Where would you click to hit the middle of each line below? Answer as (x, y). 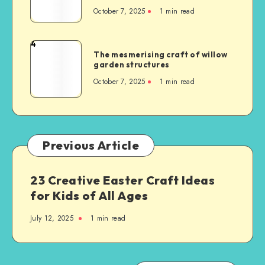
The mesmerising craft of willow (161, 54)
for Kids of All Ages (89, 195)
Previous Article (91, 145)
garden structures (132, 64)
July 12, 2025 (52, 218)
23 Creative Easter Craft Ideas (122, 180)
